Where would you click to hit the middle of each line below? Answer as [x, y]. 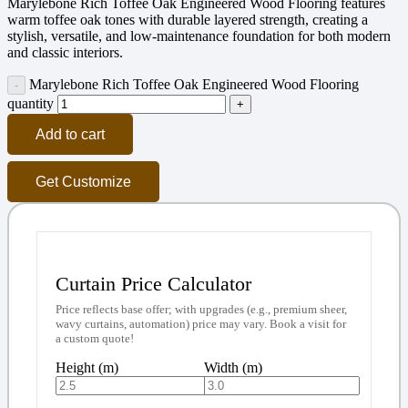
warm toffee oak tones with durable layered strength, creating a [188, 19]
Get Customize [83, 181]
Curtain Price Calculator [153, 283]
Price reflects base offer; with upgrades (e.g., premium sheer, [201, 309]
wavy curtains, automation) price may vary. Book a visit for [201, 323]
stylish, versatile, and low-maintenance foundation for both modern [199, 36]
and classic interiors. [65, 52]
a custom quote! [95, 338]
